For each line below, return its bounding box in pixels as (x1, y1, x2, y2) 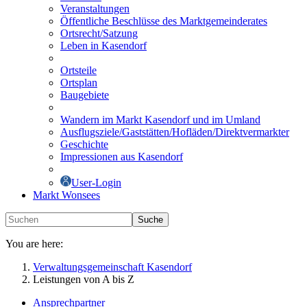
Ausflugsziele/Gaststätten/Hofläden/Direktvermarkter (60, 126, 289, 138)
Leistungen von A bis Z (33, 273, 134, 285)
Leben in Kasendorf (60, 40, 147, 51)
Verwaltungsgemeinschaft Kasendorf (33, 261, 192, 273)
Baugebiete (60, 89, 109, 101)
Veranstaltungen (60, 3, 130, 14)
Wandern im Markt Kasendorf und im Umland (60, 114, 260, 125)
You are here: (5, 238, 63, 249)
